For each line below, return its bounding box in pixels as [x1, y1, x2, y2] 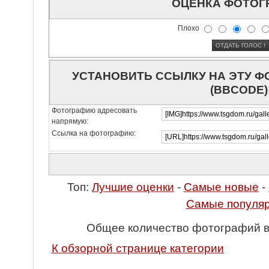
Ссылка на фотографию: [51, 128, 136, 138]
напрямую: [51, 117, 88, 126]
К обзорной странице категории [52, 242, 224, 255]
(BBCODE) [210, 83, 268, 96]
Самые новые [184, 181, 259, 194]
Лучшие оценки [92, 181, 174, 194]
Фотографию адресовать [51, 106, 137, 115]
